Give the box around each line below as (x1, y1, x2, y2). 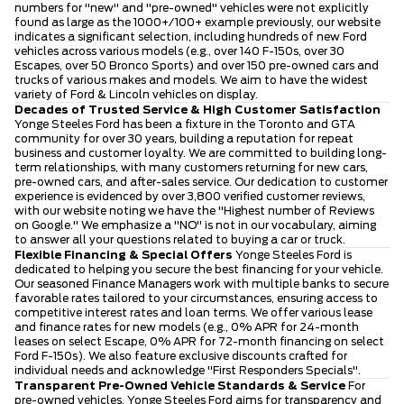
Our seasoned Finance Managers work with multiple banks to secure (14, 279, 389, 290)
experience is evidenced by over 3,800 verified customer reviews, (14, 191, 365, 203)
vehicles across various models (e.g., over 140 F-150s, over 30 (14, 46, 344, 58)
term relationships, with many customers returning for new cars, (14, 162, 368, 174)
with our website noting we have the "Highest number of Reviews (14, 206, 374, 217)
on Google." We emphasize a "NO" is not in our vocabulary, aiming (14, 220, 376, 232)
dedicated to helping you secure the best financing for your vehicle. (14, 264, 383, 276)
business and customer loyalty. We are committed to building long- (14, 148, 387, 160)
